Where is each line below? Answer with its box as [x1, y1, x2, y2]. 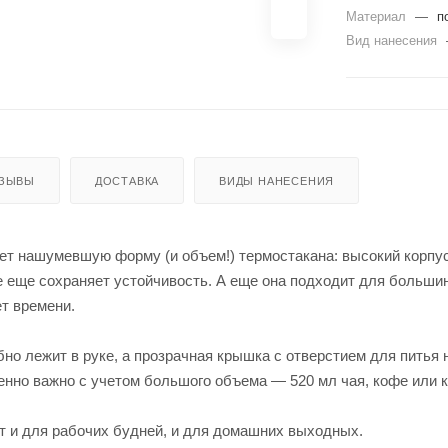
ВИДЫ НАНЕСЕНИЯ [219, 174, 335, 187]
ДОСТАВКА [94, 174, 160, 187]
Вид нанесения [346, 32, 441, 48]
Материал [346, 8, 410, 24]
